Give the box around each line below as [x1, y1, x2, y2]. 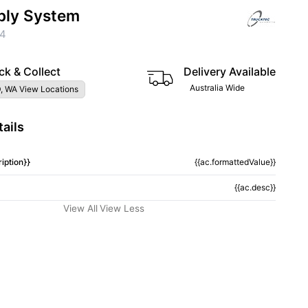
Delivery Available [184, 65, 276, 78]
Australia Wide [190, 82, 245, 93]
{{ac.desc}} [234, 182, 276, 192]
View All [63, 203, 98, 214]
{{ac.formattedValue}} [194, 157, 276, 167]
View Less [100, 203, 144, 214]
